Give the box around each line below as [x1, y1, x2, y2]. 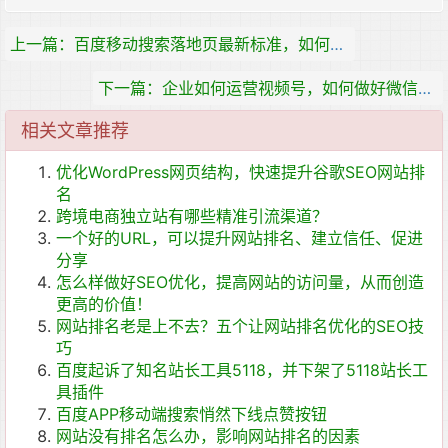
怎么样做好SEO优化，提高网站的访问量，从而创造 [56, 272, 424, 292]
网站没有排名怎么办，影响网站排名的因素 [56, 426, 360, 446]
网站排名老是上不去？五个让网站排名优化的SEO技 [56, 316, 424, 336]
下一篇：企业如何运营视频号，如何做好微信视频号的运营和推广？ [418, 78, 431, 98]
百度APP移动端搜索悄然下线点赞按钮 [56, 404, 327, 424]
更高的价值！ [56, 294, 152, 314]
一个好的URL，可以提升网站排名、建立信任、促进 [56, 228, 423, 248]
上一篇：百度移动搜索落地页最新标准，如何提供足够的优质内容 [330, 34, 343, 54]
